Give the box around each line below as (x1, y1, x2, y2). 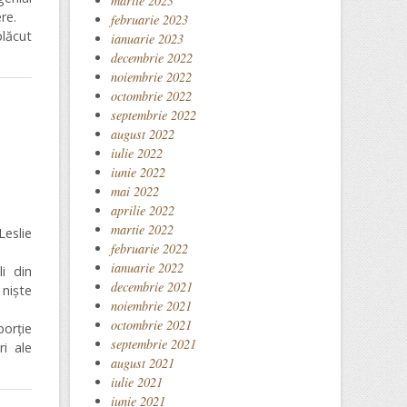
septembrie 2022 (111, 106, 196, 124)
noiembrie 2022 (111, 68, 192, 85)
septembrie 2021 (111, 335, 196, 352)
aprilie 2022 (111, 202, 174, 219)
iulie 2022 (111, 144, 163, 162)
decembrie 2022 (111, 49, 193, 66)
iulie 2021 (111, 373, 163, 391)
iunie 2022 (111, 164, 165, 181)
